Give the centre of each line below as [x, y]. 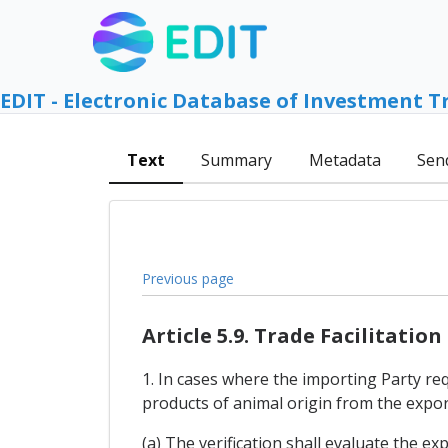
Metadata [344, 160]
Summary [237, 160]
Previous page [187, 278]
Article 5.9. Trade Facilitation [291, 336]
